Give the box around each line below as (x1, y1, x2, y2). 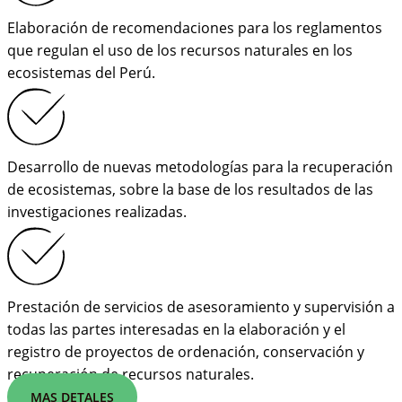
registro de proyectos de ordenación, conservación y (7, 341, 364, 362)
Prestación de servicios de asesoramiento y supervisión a (7, 296, 395, 317)
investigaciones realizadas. (7, 202, 187, 223)
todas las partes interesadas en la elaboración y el (7, 319, 345, 339)
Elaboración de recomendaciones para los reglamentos (7, 17, 382, 38)
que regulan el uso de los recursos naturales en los (7, 39, 353, 60)
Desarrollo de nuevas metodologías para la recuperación (7, 157, 393, 178)
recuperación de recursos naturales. (7, 363, 254, 384)
